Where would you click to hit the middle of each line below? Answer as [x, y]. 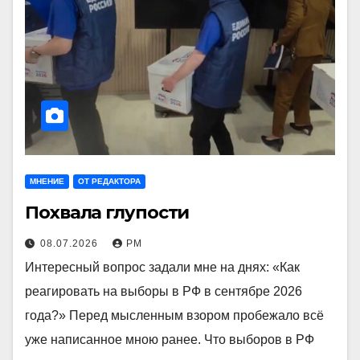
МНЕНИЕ [47, 181]
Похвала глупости [107, 213]
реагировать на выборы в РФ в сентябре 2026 [164, 291]
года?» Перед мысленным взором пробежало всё [174, 315]
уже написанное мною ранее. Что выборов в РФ [170, 340]
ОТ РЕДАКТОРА [109, 181]
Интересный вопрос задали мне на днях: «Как [162, 267]
